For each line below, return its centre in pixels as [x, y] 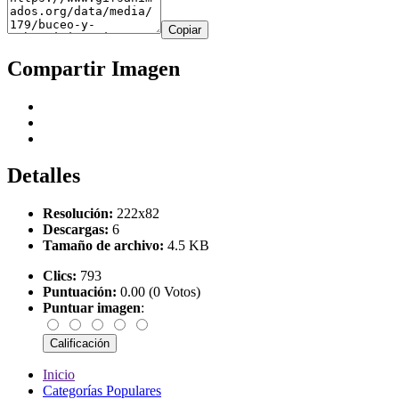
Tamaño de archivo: [103, 246]
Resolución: [78, 214]
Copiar [185, 29]
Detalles [44, 176]
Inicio [59, 375]
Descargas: [76, 230]
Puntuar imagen [92, 308]
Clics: [60, 276]
